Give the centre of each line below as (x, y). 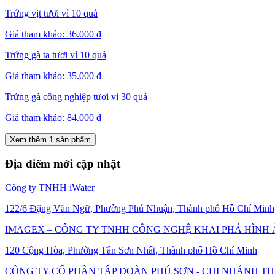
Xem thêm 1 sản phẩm (50, 139)
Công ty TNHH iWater (50, 188)
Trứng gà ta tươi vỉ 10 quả (56, 55)
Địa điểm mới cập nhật (63, 164)
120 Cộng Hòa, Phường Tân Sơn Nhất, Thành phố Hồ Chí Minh (131, 250)
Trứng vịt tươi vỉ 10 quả (51, 13)
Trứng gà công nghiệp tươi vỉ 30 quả (76, 96)
